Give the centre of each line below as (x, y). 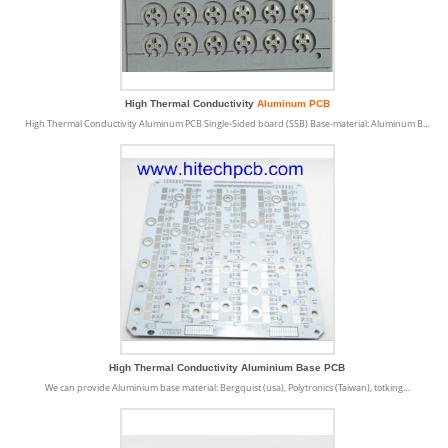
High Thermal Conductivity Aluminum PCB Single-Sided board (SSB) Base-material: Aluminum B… (227, 123)
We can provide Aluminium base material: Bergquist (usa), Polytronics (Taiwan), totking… (227, 387)
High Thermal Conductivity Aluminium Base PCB (227, 367)
